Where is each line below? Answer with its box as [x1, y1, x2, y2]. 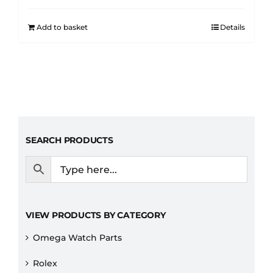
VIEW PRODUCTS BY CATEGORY [26, 210, 166, 221]
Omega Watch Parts [33, 232, 122, 244]
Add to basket [37, 23, 88, 32]
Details [220, 23, 245, 32]
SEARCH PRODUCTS [26, 134, 113, 146]
